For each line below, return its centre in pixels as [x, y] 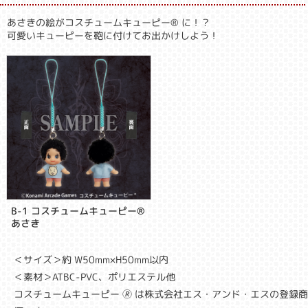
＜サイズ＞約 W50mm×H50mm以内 [91, 260]
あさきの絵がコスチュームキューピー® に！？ [109, 22]
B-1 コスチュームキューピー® [78, 211]
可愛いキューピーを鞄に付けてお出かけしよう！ [112, 35]
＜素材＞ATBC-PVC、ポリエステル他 [95, 277]
